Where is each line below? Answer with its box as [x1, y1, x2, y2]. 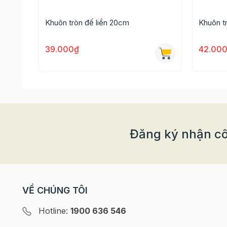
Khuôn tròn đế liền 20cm [45, 18, 129, 27]
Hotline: [38, 206, 70, 216]
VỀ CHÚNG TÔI [22, 185, 88, 196]
